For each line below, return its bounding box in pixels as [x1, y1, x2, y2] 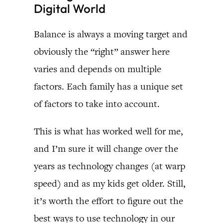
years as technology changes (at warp [34, 159, 185, 172]
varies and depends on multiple [34, 62, 161, 75]
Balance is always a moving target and [34, 27, 188, 40]
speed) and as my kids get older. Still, [34, 177, 186, 190]
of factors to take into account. [34, 97, 160, 110]
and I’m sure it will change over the [34, 142, 178, 155]
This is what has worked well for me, [34, 124, 183, 137]
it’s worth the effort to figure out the [34, 194, 183, 207]
